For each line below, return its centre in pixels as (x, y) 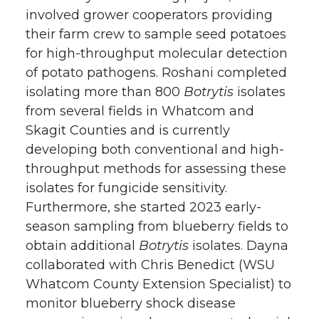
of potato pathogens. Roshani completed (156, 72)
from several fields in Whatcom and (140, 111)
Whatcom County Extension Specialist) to (158, 284)
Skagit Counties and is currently (128, 130)
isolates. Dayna (239, 245)
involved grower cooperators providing (149, 15)
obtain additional (82, 245)
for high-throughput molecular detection (157, 53)
